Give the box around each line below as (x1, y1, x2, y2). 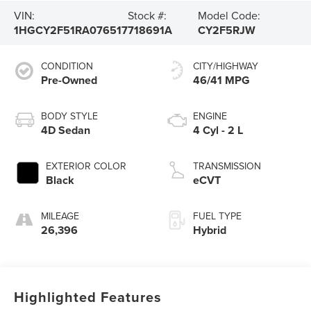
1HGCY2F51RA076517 (14, 22, 128, 39)
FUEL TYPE (193, 208, 242, 223)
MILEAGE (41, 208, 80, 223)
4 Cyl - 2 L (193, 121, 243, 138)
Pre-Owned (41, 72, 98, 88)
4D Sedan (41, 121, 91, 138)
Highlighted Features (14, 287, 162, 308)
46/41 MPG (193, 72, 250, 88)
